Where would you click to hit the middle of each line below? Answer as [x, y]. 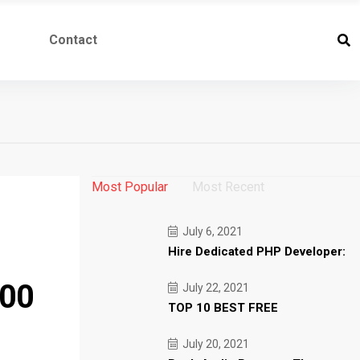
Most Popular [129, 187]
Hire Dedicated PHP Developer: [256, 252]
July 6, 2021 [211, 231]
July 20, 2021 [214, 344]
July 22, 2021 [214, 288]
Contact [73, 40]
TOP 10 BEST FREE [223, 308]
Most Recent [228, 187]
